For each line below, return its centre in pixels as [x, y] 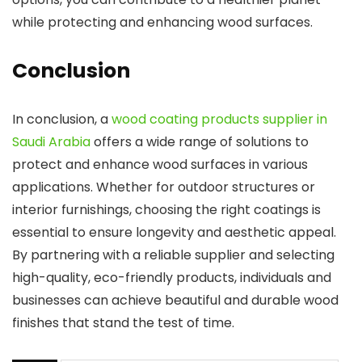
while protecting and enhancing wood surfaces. [162, 23]
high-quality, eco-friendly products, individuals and [172, 278]
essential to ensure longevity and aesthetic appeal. [174, 233]
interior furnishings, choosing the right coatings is [166, 210]
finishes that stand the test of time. [123, 323]
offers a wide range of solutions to [200, 142]
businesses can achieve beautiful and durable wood [175, 301]
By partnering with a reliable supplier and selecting [173, 255]
